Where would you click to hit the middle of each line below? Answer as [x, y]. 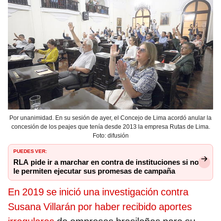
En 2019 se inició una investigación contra [98, 192]
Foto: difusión [110, 135]
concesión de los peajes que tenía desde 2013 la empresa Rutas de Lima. [110, 127]
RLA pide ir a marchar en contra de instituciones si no [106, 162]
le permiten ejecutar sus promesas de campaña [94, 171]
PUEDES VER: [30, 150]
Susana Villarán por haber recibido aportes [100, 206]
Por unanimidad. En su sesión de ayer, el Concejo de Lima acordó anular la [110, 118]
